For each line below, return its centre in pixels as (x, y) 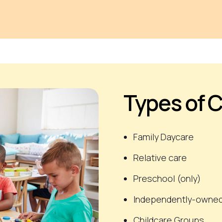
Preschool (154, 178)
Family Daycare (164, 137)
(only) (188, 178)
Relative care (160, 157)
